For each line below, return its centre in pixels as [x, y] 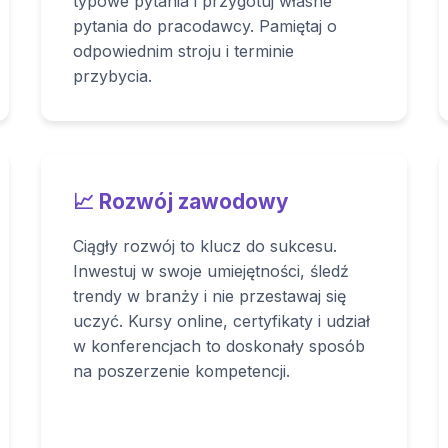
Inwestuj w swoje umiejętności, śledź [211, 271]
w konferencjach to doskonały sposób [219, 346]
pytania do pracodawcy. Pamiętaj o [205, 26]
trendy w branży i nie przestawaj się [210, 296]
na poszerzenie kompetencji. [182, 371]
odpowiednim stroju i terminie [184, 51]
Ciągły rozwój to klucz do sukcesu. [205, 246]
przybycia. [113, 76]
